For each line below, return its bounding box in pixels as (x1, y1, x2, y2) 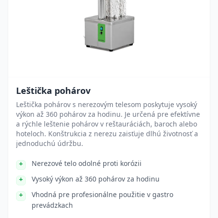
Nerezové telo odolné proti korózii (32, 159, 142, 168)
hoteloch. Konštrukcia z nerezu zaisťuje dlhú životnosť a (16, 129, 198, 138)
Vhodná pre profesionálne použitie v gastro (32, 190, 173, 199)
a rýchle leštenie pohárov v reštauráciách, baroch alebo (16, 119, 197, 128)
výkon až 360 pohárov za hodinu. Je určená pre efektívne (16, 109, 200, 119)
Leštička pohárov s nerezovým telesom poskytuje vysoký (16, 100, 197, 109)
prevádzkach (32, 200, 73, 210)
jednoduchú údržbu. (16, 139, 83, 148)
